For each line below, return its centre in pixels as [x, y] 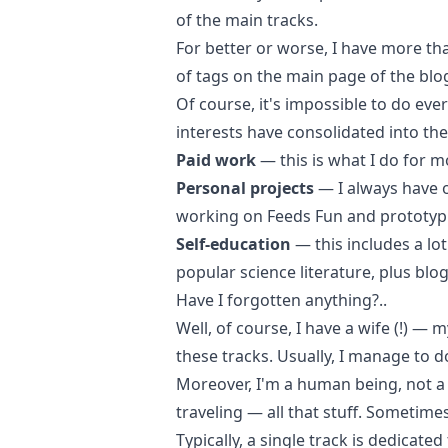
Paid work [216, 160]
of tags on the [231, 76]
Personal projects [245, 188]
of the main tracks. [247, 20]
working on [221, 216]
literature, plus [355, 272]
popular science [236, 272]
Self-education [233, 244]
